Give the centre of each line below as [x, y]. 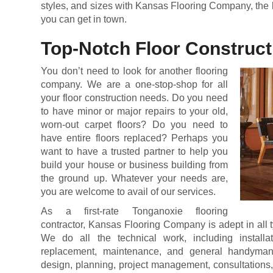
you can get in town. [84, 19]
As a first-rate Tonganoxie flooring [134, 211]
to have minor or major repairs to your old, [134, 111]
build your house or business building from [134, 165]
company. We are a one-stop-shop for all [134, 84]
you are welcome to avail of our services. [129, 192]
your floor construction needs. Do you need [134, 98]
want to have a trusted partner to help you [134, 151]
